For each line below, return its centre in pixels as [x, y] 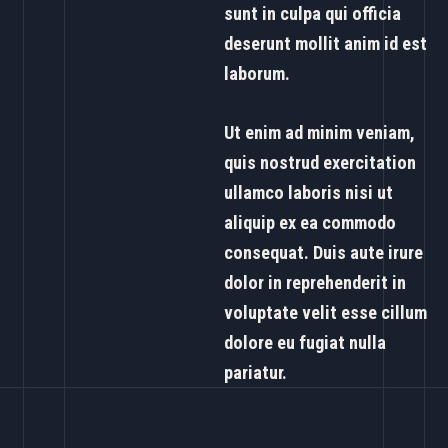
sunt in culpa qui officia [312, 13]
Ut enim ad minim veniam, [319, 133]
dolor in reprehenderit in [315, 283]
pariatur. [255, 373]
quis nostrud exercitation [320, 163]
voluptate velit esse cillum [325, 313]
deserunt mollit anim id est [325, 43]
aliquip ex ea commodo [310, 223]
